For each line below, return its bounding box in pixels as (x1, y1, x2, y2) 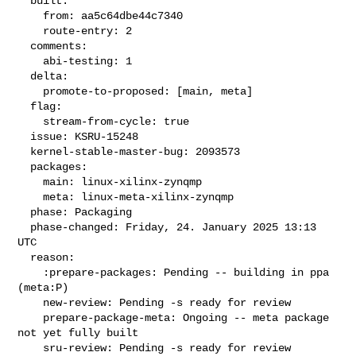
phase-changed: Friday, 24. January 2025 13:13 (17, 220, 31, 234)
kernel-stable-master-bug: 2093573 (17, 145, 31, 158)
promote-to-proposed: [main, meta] (17, 84, 44, 98)
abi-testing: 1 (17, 54, 44, 68)
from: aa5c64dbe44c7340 (17, 9, 44, 22)
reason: (17, 250, 31, 264)
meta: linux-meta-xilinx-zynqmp (17, 190, 44, 203)
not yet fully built (17, 326, 139, 339)
